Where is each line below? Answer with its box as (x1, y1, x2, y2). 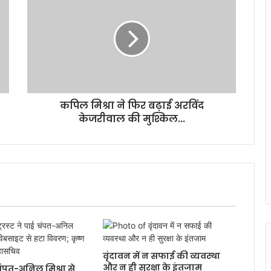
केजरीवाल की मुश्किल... (78, 112, 185, 126)
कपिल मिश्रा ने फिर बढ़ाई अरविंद (59, 99, 204, 113)
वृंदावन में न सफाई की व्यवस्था (102, 250, 220, 262)
